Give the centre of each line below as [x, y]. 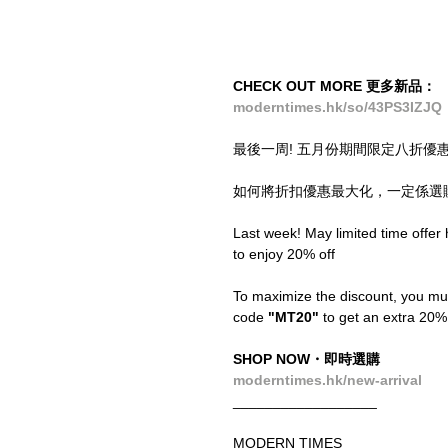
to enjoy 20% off [284, 253]
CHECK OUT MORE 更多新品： [334, 85]
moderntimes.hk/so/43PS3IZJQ [337, 106]
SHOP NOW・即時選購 [306, 358]
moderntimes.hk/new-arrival [327, 379]
